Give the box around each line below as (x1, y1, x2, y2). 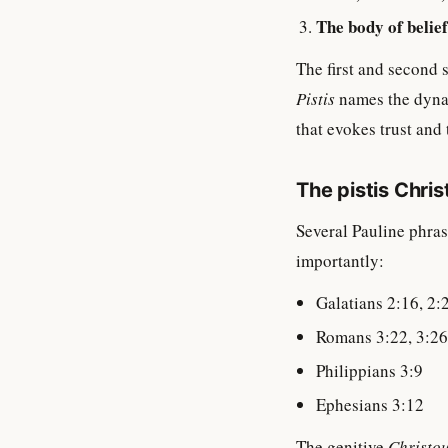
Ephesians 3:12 (316, 393, 424, 416)
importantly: (296, 249, 384, 272)
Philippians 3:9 (316, 359, 423, 382)
